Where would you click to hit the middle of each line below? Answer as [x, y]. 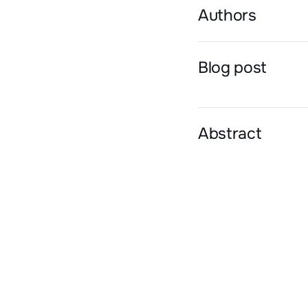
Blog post [233, 67]
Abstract [230, 133]
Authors [227, 15]
